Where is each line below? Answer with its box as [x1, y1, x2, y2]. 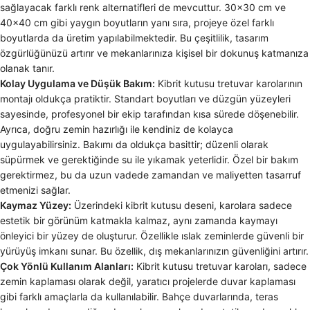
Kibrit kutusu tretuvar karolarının [155, 77, 302, 90]
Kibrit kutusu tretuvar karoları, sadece [134, 260, 307, 273]
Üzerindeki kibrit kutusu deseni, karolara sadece [71, 199, 292, 212]
